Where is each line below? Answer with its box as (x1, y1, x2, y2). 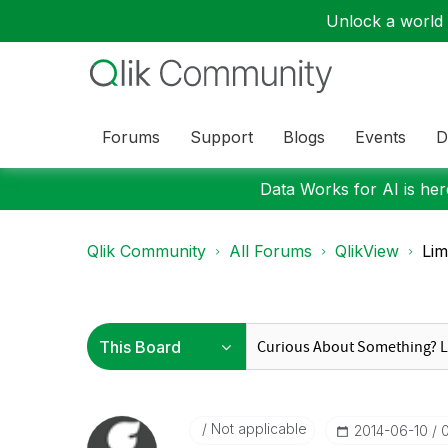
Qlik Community (87, 241, 206, 261)
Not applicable (206, 420, 307, 437)
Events (355, 126, 406, 147)
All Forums (229, 241, 312, 261)
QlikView (335, 241, 399, 261)
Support (190, 126, 253, 147)
